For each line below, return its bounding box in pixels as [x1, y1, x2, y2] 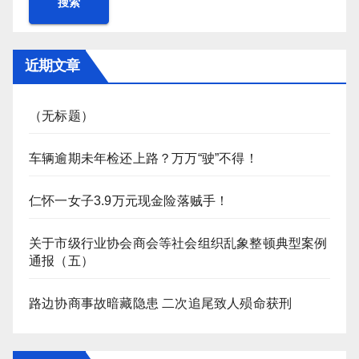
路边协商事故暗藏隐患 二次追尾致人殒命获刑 [29, 296, 292, 310]
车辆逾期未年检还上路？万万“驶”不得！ [29, 151, 258, 165]
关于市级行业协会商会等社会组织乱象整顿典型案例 [29, 236, 328, 250]
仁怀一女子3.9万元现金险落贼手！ [29, 194, 229, 208]
